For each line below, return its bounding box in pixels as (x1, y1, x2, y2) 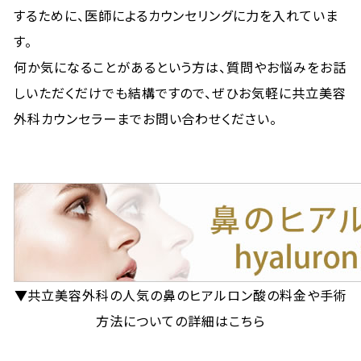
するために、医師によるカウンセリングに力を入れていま (14, 6, 338, 25)
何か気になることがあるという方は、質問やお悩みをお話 (14, 57, 346, 77)
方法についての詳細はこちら (96, 311, 265, 330)
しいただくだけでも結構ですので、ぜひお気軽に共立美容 (14, 83, 346, 102)
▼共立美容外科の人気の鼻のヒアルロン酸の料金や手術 (14, 285, 347, 305)
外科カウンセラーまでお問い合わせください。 (14, 109, 278, 128)
